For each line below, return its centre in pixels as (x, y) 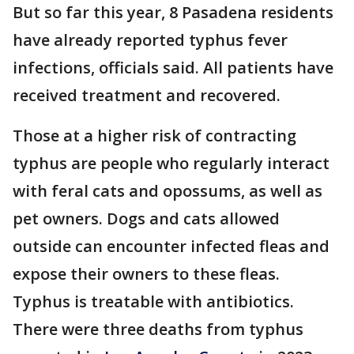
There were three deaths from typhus (158, 329)
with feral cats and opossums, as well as (168, 191)
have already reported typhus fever (150, 40)
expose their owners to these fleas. (146, 274)
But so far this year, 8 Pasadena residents (173, 12)
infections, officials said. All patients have (173, 68)
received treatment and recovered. (147, 95)
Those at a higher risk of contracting (154, 136)
